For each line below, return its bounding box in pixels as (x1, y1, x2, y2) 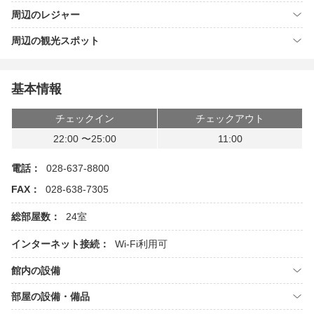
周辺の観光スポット (11, 35, 100, 46)
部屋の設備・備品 (11, 291, 90, 302)
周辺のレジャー (11, 9, 80, 20)
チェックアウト (196, 113, 264, 124)
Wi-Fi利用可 (115, 238, 168, 250)
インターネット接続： (11, 238, 109, 250)
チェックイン (55, 113, 114, 124)
